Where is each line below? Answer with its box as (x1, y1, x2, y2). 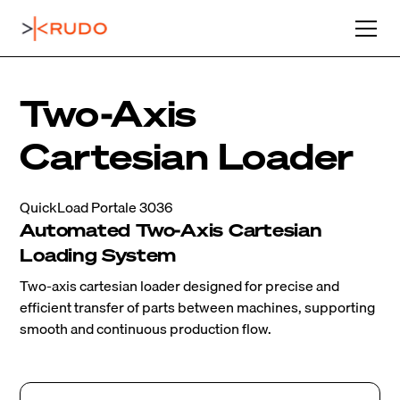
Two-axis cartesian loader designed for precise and (20, 274, 340, 297)
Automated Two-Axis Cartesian (20, 218, 322, 242)
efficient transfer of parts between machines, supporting (20, 296, 376, 319)
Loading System (20, 243, 177, 267)
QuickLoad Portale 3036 (20, 196, 173, 219)
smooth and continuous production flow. (20, 317, 272, 340)
